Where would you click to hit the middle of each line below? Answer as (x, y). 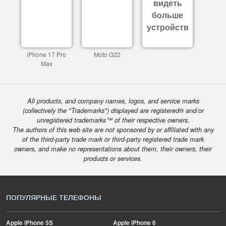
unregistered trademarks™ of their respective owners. (113, 120)
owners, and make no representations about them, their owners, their (113, 149)
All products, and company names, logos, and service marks (113, 101)
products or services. (113, 158)
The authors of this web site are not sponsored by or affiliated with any (113, 130)
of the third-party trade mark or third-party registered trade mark (113, 139)
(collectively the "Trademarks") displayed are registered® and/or (113, 110)
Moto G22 (107, 54)
